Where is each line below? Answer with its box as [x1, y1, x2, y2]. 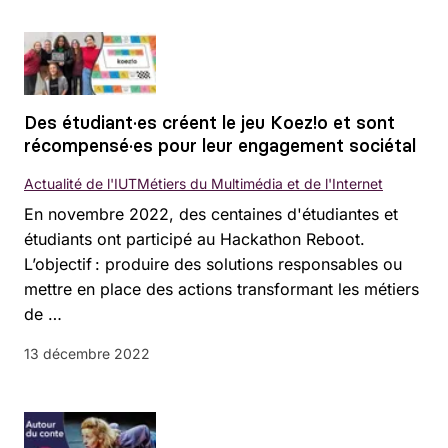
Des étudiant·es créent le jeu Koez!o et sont [24, 110, 395, 134]
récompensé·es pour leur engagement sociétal [24, 133, 416, 157]
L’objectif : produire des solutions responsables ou [24, 253, 402, 274]
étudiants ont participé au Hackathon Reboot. [24, 228, 365, 249]
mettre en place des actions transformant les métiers [24, 278, 419, 299]
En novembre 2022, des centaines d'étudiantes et [24, 203, 398, 224]
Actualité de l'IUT [24, 174, 137, 192]
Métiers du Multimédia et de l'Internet [137, 174, 383, 192]
